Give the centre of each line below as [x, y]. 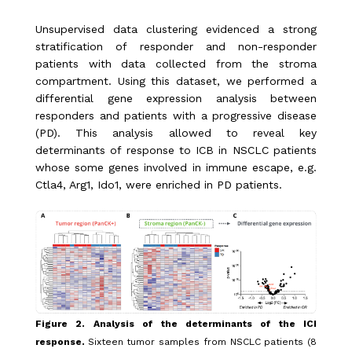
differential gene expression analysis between [176, 99]
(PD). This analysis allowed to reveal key [176, 133]
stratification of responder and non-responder [176, 47]
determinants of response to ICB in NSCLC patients [176, 150]
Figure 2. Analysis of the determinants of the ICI [176, 324]
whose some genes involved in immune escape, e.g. [176, 168]
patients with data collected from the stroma [176, 64]
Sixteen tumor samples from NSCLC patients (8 [202, 342]
